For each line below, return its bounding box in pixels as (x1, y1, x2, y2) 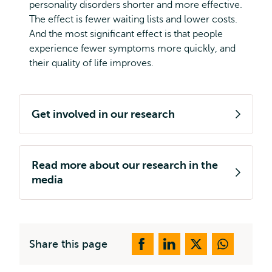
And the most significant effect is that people (29, 29, 223, 39)
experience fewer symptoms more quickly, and (29, 43, 236, 54)
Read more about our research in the (32, 159, 218, 171)
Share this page (29, 238, 107, 250)
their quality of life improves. (29, 58, 154, 69)
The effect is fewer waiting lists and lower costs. (29, 14, 237, 25)
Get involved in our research (32, 108, 175, 120)
